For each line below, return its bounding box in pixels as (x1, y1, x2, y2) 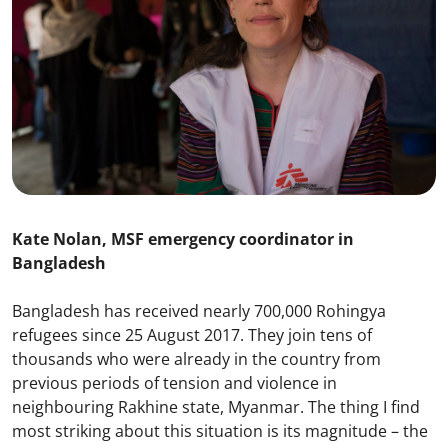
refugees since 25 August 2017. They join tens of (12, 323, 372, 346)
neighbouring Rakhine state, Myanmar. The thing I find (12, 395, 420, 418)
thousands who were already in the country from (12, 347, 381, 370)
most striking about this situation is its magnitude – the (12, 419, 428, 442)
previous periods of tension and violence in (12, 371, 337, 394)
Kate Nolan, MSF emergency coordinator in (12, 227, 354, 250)
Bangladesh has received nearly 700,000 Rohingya (12, 299, 386, 322)
